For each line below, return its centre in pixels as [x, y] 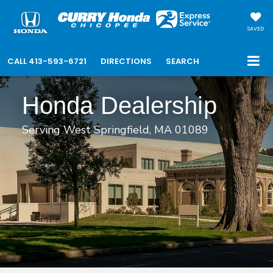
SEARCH [183, 62]
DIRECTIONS [126, 62]
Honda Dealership [119, 106]
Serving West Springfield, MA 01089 [115, 130]
